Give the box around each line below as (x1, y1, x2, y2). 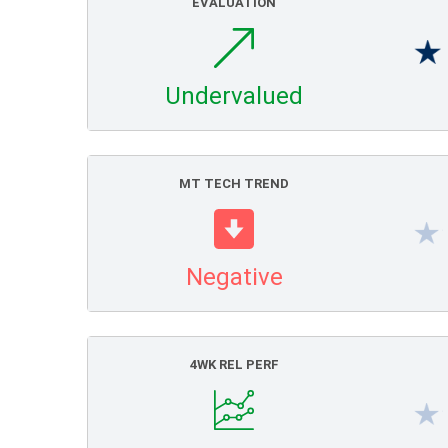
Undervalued (165, 82, 303, 110)
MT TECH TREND (179, 176, 289, 191)
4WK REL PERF (189, 357, 279, 372)
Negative (185, 263, 283, 291)
